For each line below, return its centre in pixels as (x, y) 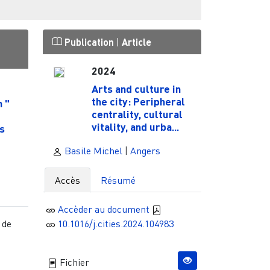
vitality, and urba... (135, 126)
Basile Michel (92, 150)
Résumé (118, 180)
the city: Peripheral (138, 101)
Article (136, 42)
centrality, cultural (137, 114)
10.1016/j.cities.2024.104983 (115, 223)
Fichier (73, 262)
